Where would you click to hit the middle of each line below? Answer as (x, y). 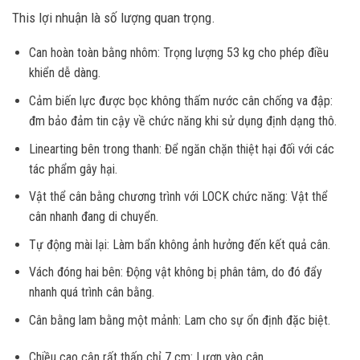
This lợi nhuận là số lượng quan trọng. (114, 18)
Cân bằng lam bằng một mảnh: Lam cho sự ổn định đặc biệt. (179, 320)
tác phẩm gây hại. (73, 169)
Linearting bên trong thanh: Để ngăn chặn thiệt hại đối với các (181, 149)
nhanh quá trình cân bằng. (91, 292)
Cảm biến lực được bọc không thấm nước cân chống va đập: (180, 100)
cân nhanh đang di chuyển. (93, 217)
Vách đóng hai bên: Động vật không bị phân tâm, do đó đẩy (175, 272)
